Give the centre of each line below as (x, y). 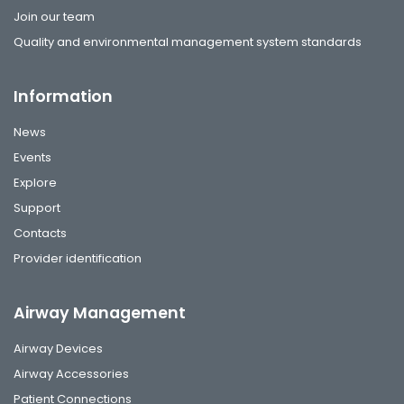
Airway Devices (58, 348)
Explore (35, 182)
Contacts (40, 233)
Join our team (54, 16)
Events (32, 157)
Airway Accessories (71, 373)
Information (63, 96)
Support (37, 207)
